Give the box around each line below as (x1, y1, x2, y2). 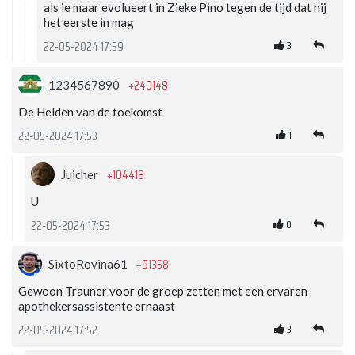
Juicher (61, 167, 101, 182)
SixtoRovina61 (48, 257, 130, 272)
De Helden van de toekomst (18, 105, 162, 120)
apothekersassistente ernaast (18, 299, 175, 314)
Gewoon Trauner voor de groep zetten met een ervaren (18, 284, 307, 299)
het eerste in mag (44, 15, 134, 30)
